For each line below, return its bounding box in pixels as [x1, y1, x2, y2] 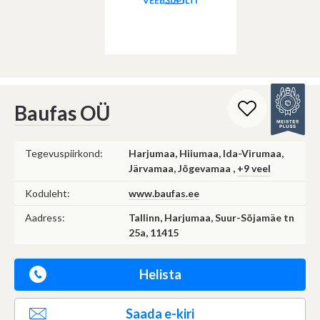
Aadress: [25, 211, 65, 224]
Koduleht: [25, 186, 70, 199]
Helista [139, 266, 181, 282]
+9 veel [237, 161, 271, 174]
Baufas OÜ [14, 100, 110, 125]
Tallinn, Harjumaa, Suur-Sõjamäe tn [129, 211, 294, 224]
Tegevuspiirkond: [25, 146, 103, 159]
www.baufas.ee [129, 186, 199, 199]
